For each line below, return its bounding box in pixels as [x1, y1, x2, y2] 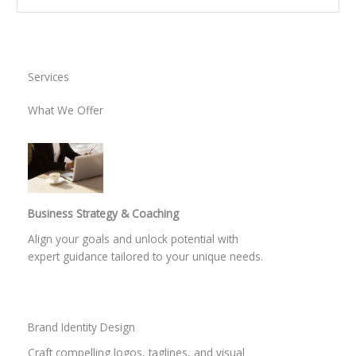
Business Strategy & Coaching [28, 206, 179, 222]
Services [28, 69, 69, 84]
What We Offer [28, 103, 103, 118]
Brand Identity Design [28, 319, 135, 335]
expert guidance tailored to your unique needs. [28, 249, 263, 265]
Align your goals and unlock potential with [28, 231, 238, 247]
